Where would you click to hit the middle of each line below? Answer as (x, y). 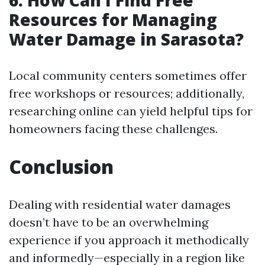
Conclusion (61, 166)
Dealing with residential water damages (120, 204)
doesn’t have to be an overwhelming (109, 222)
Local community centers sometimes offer (128, 75)
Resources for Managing (113, 19)
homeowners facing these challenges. (113, 128)
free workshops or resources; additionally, (127, 93)
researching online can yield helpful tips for (131, 111)
